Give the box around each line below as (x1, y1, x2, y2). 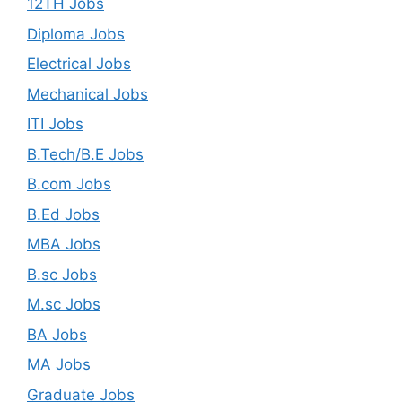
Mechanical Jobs (27, 84, 148, 103)
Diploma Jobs (27, 24, 125, 43)
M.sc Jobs (27, 295, 100, 314)
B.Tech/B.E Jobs (27, 144, 144, 163)
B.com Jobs (27, 175, 111, 194)
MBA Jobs (27, 235, 100, 254)
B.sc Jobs (27, 265, 97, 284)
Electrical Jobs (27, 55, 131, 74)
